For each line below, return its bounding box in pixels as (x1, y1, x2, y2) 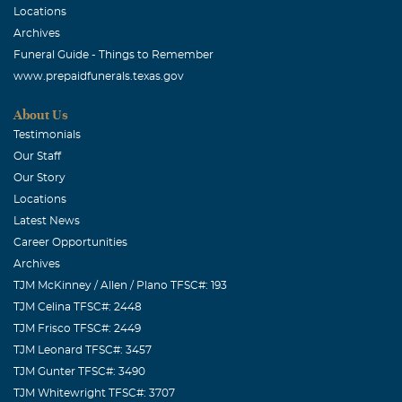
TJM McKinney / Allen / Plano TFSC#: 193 (13, 279, 227, 291)
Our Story (13, 171, 66, 183)
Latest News (13, 214, 80, 226)
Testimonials (13, 128, 81, 140)
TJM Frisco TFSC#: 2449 (13, 322, 141, 334)
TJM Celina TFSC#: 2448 (13, 301, 142, 312)
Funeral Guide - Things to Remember (13, 48, 214, 60)
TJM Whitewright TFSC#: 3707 (13, 387, 175, 398)
